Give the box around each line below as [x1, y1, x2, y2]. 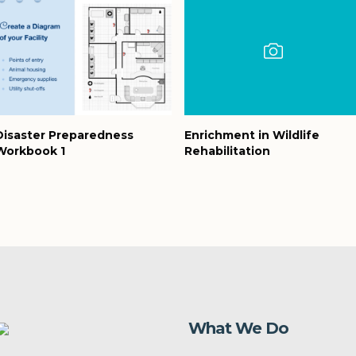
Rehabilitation [184, 143, 270, 158]
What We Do [188, 318, 288, 338]
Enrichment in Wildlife [184, 127, 319, 142]
